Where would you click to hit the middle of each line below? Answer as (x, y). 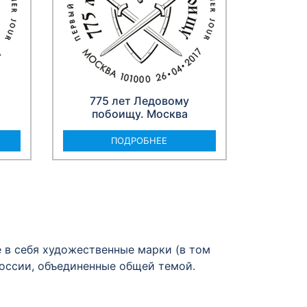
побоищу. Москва (139, 114)
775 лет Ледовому (139, 101)
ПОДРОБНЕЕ (139, 141)
